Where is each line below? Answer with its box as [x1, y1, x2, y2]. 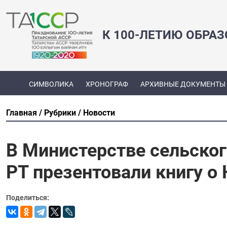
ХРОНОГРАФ [85, 80, 128, 89]
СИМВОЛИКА [28, 80, 73, 89]
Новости [83, 107, 115, 118]
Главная [6, 107, 37, 118]
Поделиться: [6, 193, 49, 202]
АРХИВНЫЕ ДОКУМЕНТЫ [140, 80, 225, 89]
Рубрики [44, 107, 76, 118]
